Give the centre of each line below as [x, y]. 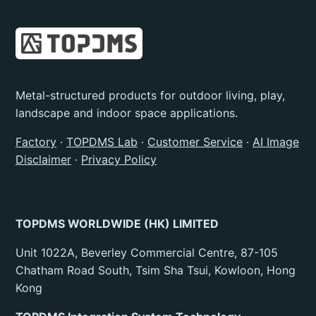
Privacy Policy [119, 159]
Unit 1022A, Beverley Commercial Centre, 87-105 [147, 252]
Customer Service [195, 141]
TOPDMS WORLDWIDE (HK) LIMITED [117, 223]
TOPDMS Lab [102, 141]
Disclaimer [43, 159]
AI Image [276, 141]
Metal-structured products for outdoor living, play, [150, 95]
